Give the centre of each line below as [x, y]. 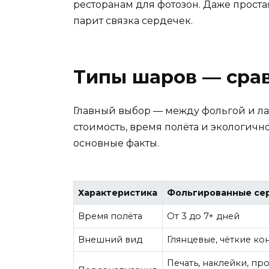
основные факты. [116, 144]
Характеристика [118, 193]
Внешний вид [110, 240]
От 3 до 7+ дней [204, 216]
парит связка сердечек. [133, 21]
